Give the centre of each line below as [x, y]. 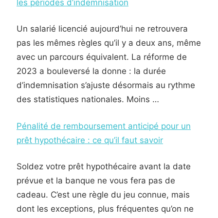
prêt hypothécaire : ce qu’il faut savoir [90, 140]
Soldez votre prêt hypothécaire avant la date [104, 166]
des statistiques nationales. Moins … [88, 99]
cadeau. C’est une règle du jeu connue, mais [103, 195]
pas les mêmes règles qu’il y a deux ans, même [109, 43]
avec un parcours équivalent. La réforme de [102, 57]
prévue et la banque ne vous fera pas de [96, 181]
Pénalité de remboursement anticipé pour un [104, 126]
